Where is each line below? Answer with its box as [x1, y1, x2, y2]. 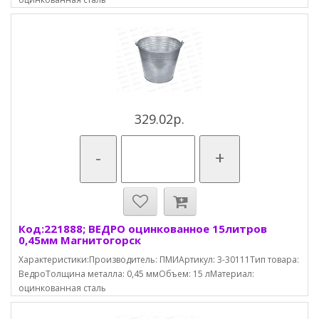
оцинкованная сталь [19, 282, 106, 294]
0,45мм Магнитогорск [19, 233, 141, 247]
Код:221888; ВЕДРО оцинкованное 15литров [19, 221, 267, 236]
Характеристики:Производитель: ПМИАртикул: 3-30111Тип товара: [19, 253, 299, 266]
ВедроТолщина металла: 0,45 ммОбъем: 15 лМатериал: [19, 268, 254, 280]
